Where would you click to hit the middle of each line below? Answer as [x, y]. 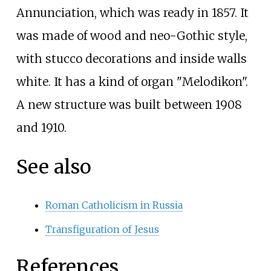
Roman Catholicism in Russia [114, 205]
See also [54, 167]
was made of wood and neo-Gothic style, [132, 35]
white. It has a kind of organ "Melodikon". [132, 81]
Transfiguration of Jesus [102, 229]
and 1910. [41, 127]
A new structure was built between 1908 [129, 104]
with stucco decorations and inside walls [131, 58]
